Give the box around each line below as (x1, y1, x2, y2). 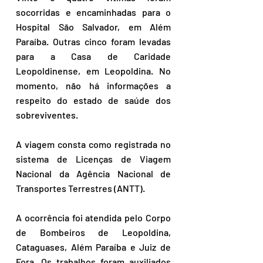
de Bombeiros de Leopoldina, (16, 226, 171, 238)
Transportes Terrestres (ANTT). (16, 182, 147, 194)
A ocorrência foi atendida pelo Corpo (16, 211, 171, 223)
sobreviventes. (16, 109, 80, 120)
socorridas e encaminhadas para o (16, 6, 171, 18)
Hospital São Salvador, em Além (16, 21, 171, 32)
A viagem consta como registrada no (16, 138, 171, 150)
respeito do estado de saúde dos (16, 94, 171, 106)
